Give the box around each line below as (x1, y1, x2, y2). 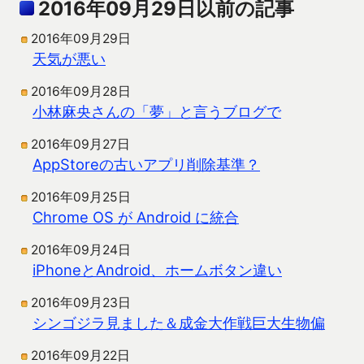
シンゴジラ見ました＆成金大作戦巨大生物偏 (32, 314, 325, 332)
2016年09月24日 (31, 242, 131, 258)
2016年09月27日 (31, 136, 130, 153)
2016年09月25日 (31, 189, 131, 206)
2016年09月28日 (31, 84, 131, 100)
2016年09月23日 (31, 295, 131, 311)
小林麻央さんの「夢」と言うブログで (32, 102, 281, 121)
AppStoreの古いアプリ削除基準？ (32, 155, 260, 174)
